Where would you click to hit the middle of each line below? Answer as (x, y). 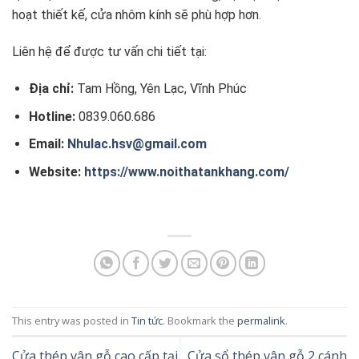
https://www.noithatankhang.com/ (186, 171)
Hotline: (52, 116)
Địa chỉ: (51, 89)
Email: (46, 144)
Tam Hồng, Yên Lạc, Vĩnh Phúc (160, 89)
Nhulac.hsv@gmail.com (137, 144)
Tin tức (147, 320)
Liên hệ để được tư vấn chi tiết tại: (109, 52)
